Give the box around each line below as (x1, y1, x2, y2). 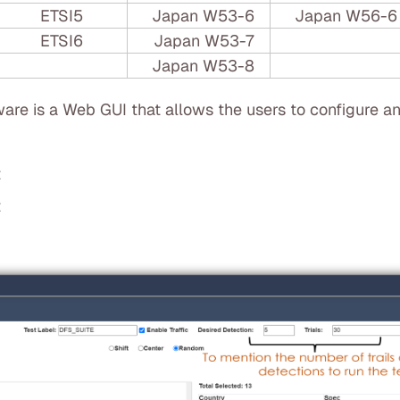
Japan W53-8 (152, 55, 254, 76)
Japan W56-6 (295, 5, 397, 26)
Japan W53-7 (153, 30, 254, 51)
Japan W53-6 (152, 5, 254, 26)
